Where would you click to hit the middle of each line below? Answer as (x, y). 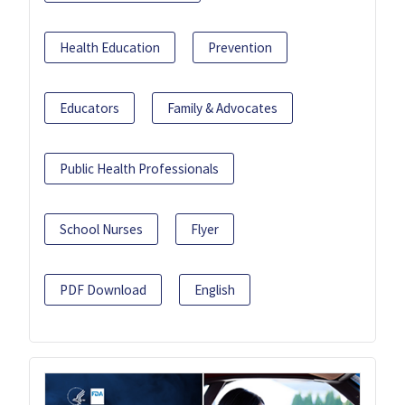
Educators (89, 108)
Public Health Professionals (139, 169)
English (215, 290)
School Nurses (101, 230)
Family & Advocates (222, 108)
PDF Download (103, 290)
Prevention (240, 48)
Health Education (110, 48)
